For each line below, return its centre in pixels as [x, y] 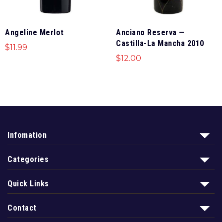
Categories [28, 159]
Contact [22, 208]
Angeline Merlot [34, 32]
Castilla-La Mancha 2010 [160, 43]
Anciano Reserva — [150, 32]
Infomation [27, 135]
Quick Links [28, 183]
